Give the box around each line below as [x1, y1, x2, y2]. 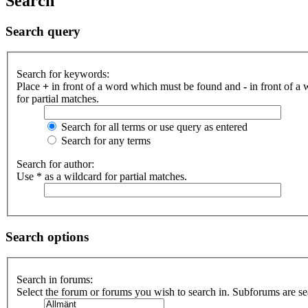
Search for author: [16, 158, 94, 170]
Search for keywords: [16, 68, 109, 80]
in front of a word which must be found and [49, 80, 243, 92]
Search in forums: [16, 274, 93, 286]
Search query [5, 23, 80, 38]
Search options [5, 229, 89, 244]
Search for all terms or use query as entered [58, 121, 247, 133]
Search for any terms [58, 135, 151, 146]
